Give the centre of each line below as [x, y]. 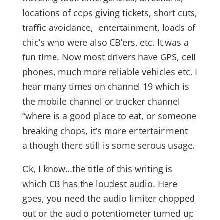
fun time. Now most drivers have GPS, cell [109, 57]
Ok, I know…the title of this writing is [97, 169]
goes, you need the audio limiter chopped [108, 198]
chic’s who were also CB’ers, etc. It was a [105, 42]
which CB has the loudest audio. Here [99, 184]
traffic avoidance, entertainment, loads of [109, 27]
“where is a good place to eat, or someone [109, 116]
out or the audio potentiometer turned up [108, 213]
